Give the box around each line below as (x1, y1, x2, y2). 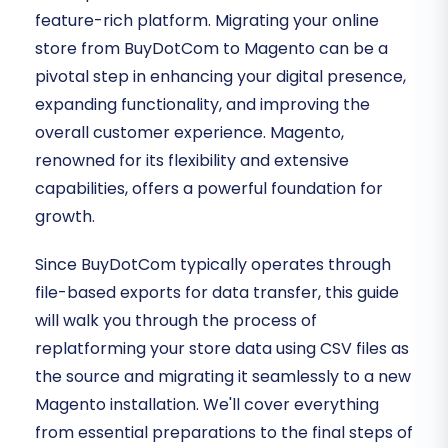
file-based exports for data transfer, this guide (35, 281, 399, 305)
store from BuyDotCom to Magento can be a (35, 37, 388, 61)
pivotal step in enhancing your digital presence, (35, 65, 406, 89)
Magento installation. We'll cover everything (35, 393, 379, 417)
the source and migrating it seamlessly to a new (35, 365, 411, 389)
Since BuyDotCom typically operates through (35, 253, 391, 277)
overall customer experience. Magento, (35, 121, 344, 145)
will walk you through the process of (35, 309, 317, 333)
